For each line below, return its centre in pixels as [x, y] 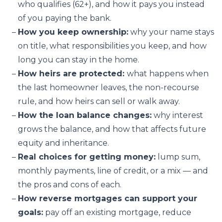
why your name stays [171, 32]
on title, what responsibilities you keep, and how [112, 46]
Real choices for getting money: [87, 157]
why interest [177, 115]
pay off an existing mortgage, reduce [117, 212]
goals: [30, 212]
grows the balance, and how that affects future [112, 129]
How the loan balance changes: [85, 115]
